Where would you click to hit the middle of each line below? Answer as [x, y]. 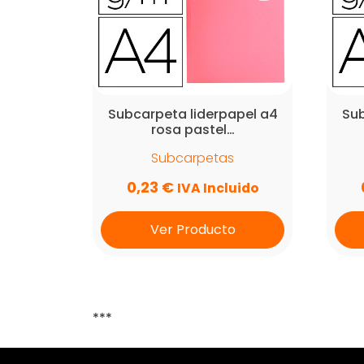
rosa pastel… [193, 130]
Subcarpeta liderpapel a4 [193, 114]
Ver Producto [193, 230]
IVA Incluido [218, 188]
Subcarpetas [193, 158]
